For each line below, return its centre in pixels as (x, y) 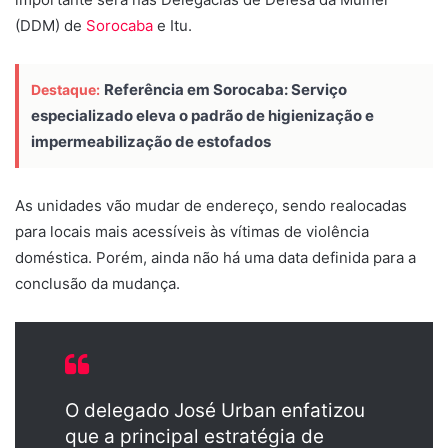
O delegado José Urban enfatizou (215, 410)
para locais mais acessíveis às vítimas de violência (192, 231)
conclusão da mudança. (97, 283)
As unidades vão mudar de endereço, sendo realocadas (211, 205)
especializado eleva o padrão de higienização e (202, 115)
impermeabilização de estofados (151, 141)
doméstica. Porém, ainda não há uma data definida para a (215, 257)
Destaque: (65, 89)
